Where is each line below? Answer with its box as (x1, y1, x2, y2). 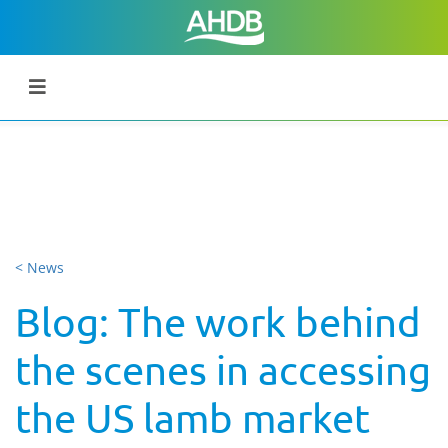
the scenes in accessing (15, 346, 431, 393)
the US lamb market (15, 394, 370, 441)
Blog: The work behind (15, 298, 421, 345)
